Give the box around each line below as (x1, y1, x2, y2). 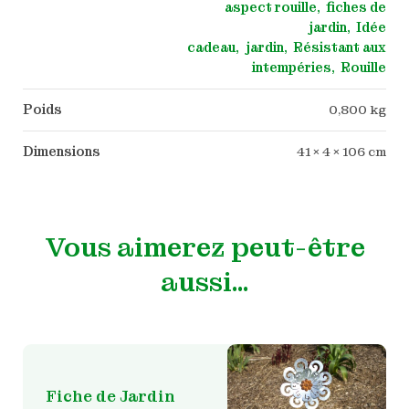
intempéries (251, 58, 331, 76)
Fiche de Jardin (45, 386, 175, 406)
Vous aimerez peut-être (44, 229, 365, 265)
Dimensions (22, 142, 100, 160)
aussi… (160, 264, 249, 299)
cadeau (187, 38, 236, 56)
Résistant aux (292, 38, 386, 56)
